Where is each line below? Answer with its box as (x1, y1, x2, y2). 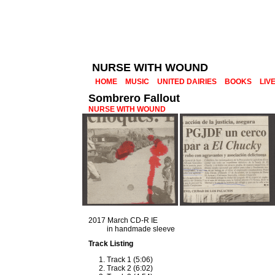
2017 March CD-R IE (88, 216, 158, 225)
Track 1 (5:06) (107, 255, 153, 264)
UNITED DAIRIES (157, 77, 217, 86)
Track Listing (88, 239, 134, 248)
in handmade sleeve (107, 225, 176, 233)
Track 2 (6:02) (107, 264, 153, 273)
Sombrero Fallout (88, 92, 180, 104)
